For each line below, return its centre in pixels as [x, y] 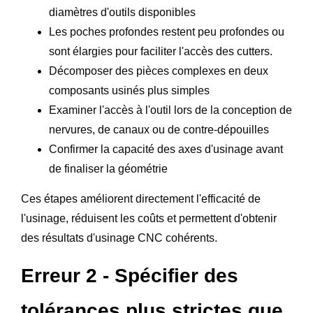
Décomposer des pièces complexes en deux [159, 71]
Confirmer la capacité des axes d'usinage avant [166, 149]
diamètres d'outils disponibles [122, 12]
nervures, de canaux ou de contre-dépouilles [159, 129]
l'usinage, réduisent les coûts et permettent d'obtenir [149, 218]
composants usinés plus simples [129, 90]
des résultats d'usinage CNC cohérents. [119, 238]
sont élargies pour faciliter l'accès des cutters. [161, 51]
